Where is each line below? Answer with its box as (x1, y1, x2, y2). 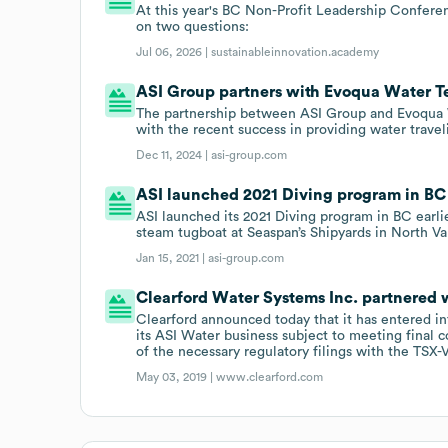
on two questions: (136, 19, 250, 34)
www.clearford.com (216, 370, 324, 383)
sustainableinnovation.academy (211, 45, 380, 58)
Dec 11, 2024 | (136, 148, 212, 161)
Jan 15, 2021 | (136, 251, 209, 264)
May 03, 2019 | (136, 370, 217, 383)
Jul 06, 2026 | (136, 45, 212, 58)
